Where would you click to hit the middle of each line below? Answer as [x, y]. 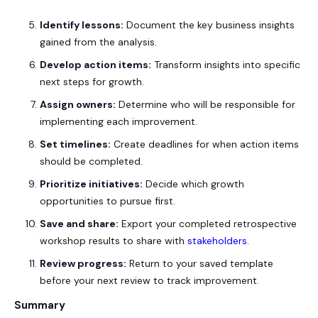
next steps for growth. [92, 82]
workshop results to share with [114, 241]
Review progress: [83, 264]
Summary [40, 306]
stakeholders [217, 241]
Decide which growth [193, 184]
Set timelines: [75, 144]
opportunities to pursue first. [108, 201]
